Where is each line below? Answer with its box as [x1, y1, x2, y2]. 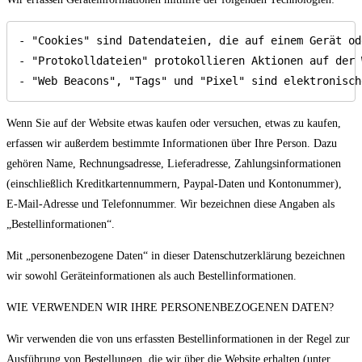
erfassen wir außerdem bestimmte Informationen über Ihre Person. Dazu [6, 137, 337, 149]
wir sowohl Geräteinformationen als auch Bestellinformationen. [6, 269, 297, 282]
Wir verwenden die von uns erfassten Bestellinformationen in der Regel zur [6, 332, 350, 345]
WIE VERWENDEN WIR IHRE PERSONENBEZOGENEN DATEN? [6, 301, 334, 314]
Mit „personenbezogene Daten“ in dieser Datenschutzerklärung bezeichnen [6, 249, 345, 262]
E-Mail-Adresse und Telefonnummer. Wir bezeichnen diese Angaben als [6, 197, 335, 210]
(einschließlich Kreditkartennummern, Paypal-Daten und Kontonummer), [6, 177, 342, 190]
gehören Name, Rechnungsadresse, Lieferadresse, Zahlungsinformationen [6, 157, 341, 170]
